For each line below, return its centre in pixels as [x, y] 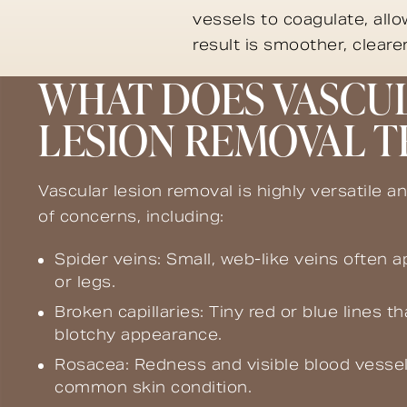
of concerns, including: [131, 216]
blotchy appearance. [139, 334]
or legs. [85, 282]
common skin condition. [153, 387]
